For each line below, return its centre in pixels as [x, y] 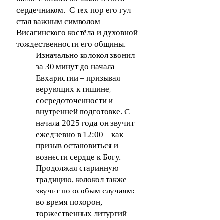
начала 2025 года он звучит [85, 123]
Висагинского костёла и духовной [77, 33]
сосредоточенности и [74, 100]
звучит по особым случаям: [85, 191]
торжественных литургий [81, 213]
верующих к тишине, [73, 89]
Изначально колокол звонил [85, 55]
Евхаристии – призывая [78, 78]
